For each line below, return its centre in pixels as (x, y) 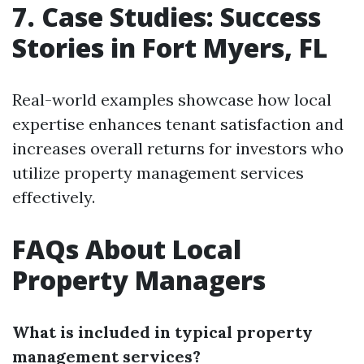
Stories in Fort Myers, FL (170, 48)
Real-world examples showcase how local (172, 100)
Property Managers (139, 280)
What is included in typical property (162, 332)
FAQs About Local (127, 249)
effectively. (54, 197)
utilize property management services (158, 173)
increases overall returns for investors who (178, 148)
